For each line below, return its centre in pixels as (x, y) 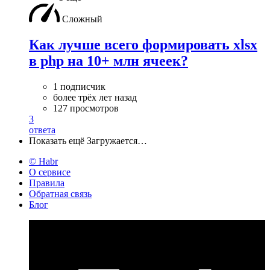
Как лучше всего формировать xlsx (143, 44)
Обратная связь (60, 193)
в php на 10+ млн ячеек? (108, 61)
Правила (47, 183)
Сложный (82, 19)
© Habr (43, 161)
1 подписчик (79, 86)
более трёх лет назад (95, 97)
